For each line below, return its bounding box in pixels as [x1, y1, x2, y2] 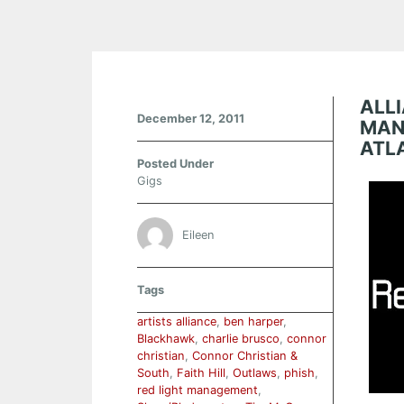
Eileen [182, 227, 215, 242]
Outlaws [233, 366, 277, 380]
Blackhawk [137, 332, 195, 345]
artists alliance [137, 315, 216, 328]
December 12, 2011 [137, 112, 244, 125]
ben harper [224, 315, 283, 328]
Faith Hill [177, 366, 225, 380]
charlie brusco [202, 332, 280, 345]
